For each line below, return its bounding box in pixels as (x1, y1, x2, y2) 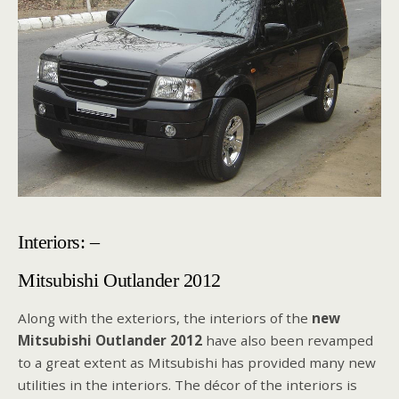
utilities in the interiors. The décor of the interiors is (18, 375, 357, 394)
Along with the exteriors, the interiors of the (18, 308, 312, 327)
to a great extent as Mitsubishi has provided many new (18, 353, 376, 371)
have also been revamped (202, 330, 373, 349)
